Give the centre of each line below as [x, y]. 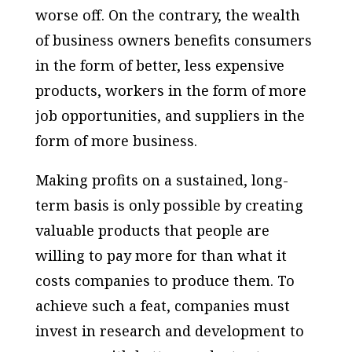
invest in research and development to [169, 330]
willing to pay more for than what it [161, 255]
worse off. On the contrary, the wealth [167, 15]
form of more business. [116, 140]
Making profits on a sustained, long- [161, 180]
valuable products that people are [152, 230]
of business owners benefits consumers [173, 40]
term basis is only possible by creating [169, 205]
